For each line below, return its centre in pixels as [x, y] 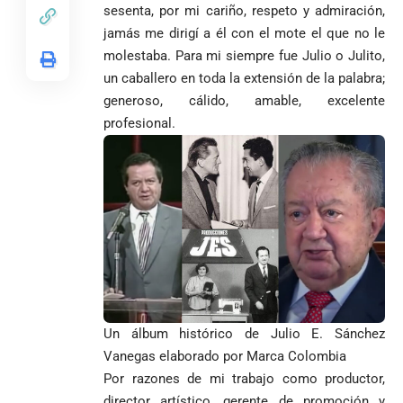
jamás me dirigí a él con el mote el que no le [244, 34]
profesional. [139, 124]
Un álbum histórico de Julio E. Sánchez [244, 333]
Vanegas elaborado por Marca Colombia [225, 356]
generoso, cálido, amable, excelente [244, 101]
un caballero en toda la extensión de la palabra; [244, 79]
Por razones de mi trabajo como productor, [244, 378]
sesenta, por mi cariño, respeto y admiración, [244, 11]
